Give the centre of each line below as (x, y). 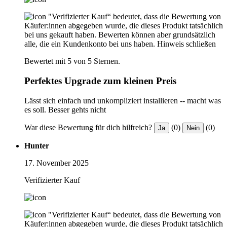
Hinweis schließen (186, 44)
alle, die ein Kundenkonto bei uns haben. (90, 44)
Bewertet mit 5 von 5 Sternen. (72, 61)
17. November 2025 (56, 163)
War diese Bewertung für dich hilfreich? (88, 127)
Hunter (37, 145)
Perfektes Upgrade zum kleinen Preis (100, 81)
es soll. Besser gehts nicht (65, 109)
